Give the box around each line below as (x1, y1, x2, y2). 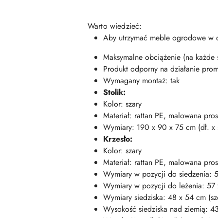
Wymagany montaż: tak (103, 75, 180, 86)
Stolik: (103, 87, 126, 98)
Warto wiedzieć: (88, 20, 142, 32)
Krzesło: (103, 133, 132, 145)
